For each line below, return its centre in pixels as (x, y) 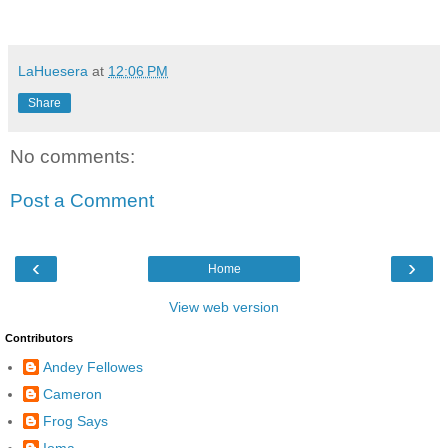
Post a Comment (82, 200)
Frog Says (75, 421)
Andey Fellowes (93, 366)
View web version (224, 307)
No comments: (72, 157)
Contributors (39, 338)
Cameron (72, 393)
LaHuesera (53, 71)
